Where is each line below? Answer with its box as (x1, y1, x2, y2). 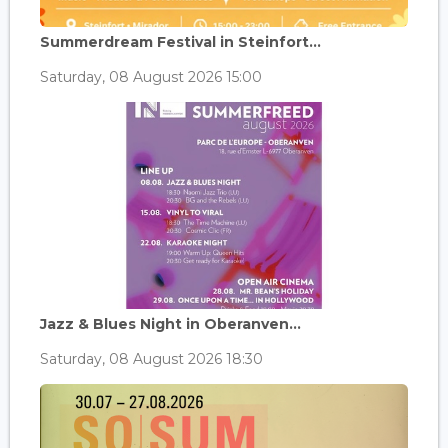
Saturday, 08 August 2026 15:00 (40, 67, 262, 86)
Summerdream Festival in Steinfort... (40, 32, 321, 51)
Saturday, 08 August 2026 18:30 (40, 349, 263, 368)
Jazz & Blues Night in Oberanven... (40, 314, 301, 333)
